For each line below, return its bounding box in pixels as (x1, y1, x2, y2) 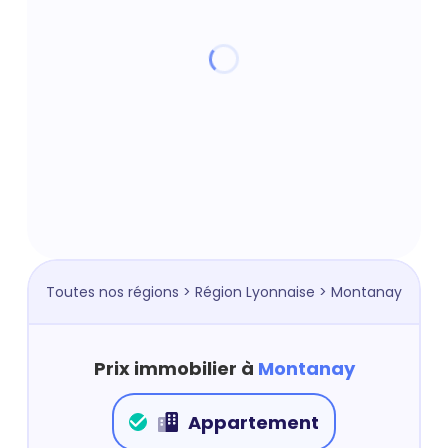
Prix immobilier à (93, 356, 258, 381)
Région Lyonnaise (195, 282, 315, 302)
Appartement (188, 409, 319, 435)
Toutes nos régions (46, 282, 179, 302)
